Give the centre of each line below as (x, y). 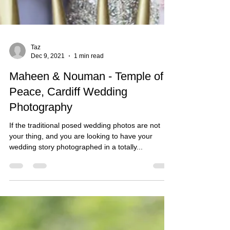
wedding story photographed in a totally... (76, 167)
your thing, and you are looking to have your (81, 157)
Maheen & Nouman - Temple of (86, 97)
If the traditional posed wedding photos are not (85, 146)
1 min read (89, 76)
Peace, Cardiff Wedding (68, 112)
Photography (41, 128)
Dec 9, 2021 (48, 76)
